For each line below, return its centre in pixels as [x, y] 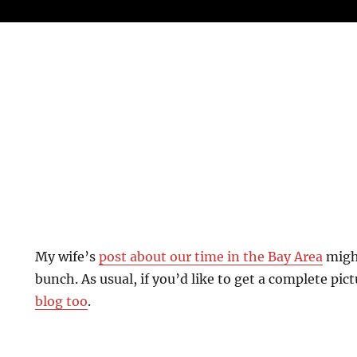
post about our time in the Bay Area [211, 257]
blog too [61, 301]
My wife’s [67, 257]
